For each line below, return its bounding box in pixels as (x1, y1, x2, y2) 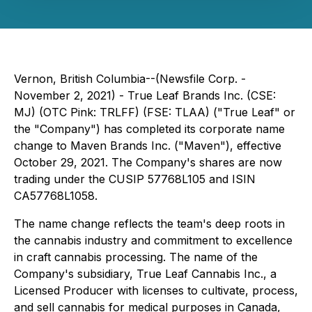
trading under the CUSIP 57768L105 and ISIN (14, 172, 256, 186)
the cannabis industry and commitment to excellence (14, 233, 292, 247)
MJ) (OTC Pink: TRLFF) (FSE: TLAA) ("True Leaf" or (14, 105, 295, 119)
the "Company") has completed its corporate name (14, 122, 285, 136)
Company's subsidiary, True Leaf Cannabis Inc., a (14, 267, 276, 281)
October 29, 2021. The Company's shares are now (14, 155, 282, 169)
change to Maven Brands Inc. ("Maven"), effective (14, 139, 281, 153)
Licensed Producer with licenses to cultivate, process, (14, 283, 298, 297)
